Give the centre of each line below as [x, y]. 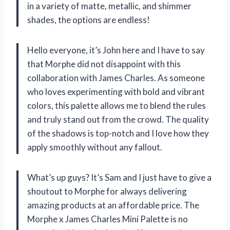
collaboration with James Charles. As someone [116, 78]
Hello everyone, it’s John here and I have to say [116, 50]
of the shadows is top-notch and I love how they [118, 133]
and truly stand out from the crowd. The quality [118, 119]
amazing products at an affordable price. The [113, 205]
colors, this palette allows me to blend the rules [117, 105]
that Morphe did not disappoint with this [104, 64]
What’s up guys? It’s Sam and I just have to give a [119, 177]
